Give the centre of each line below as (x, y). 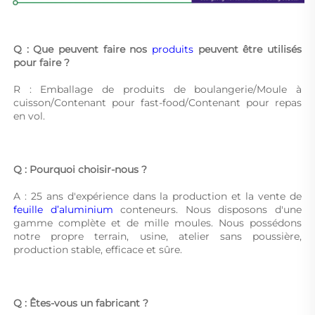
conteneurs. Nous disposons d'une (211, 210)
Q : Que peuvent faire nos (83, 50)
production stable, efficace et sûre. (99, 250)
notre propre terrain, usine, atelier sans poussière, (157, 237)
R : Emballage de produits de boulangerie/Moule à (157, 90)
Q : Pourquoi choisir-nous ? (82, 170)
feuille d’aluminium (67, 210)
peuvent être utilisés (250, 50)
